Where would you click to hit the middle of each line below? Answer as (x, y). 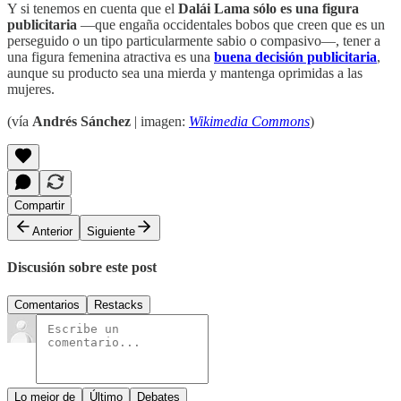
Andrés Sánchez (81, 121)
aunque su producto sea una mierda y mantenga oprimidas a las (185, 73)
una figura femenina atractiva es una (111, 57)
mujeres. (31, 89)
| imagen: (160, 121)
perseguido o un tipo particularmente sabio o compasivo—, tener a (194, 41)
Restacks (119, 304)
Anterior (52, 231)
